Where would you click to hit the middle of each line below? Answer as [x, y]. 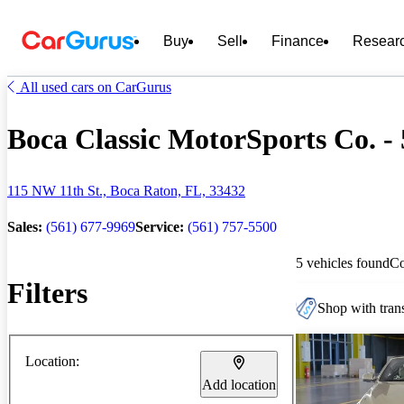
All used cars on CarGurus [96, 87]
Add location [239, 384]
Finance [298, 41]
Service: [160, 226]
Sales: [25, 226]
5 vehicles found [343, 262]
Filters [47, 294]
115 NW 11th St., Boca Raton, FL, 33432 [126, 190]
